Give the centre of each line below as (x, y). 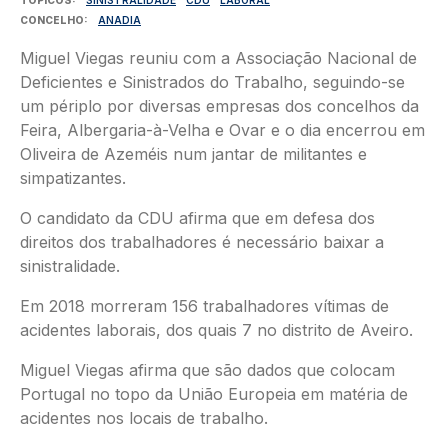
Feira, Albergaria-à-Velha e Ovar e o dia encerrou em (222, 129)
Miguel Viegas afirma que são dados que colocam (207, 369)
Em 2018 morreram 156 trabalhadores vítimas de (204, 305)
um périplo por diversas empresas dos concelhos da (219, 105)
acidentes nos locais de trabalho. (144, 417)
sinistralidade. (70, 265)
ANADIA (119, 19)
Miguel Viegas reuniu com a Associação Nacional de (218, 57)
